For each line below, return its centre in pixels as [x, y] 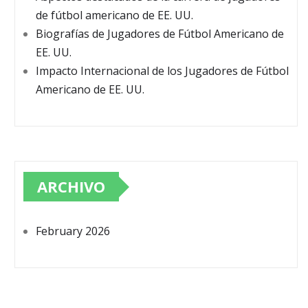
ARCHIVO [71, 187]
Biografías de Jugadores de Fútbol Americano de [160, 34]
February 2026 [73, 231]
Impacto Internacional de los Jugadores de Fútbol [162, 71]
